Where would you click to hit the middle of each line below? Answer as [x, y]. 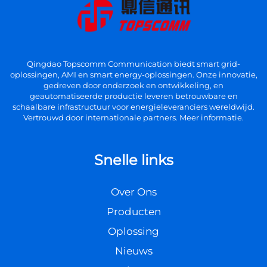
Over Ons [133, 192]
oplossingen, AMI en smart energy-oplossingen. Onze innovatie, [133, 74]
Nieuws [133, 251]
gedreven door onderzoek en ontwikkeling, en [133, 85]
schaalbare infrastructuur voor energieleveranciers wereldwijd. [133, 107]
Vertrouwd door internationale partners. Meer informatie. [133, 117]
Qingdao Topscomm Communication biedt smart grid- [133, 64]
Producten [133, 212]
